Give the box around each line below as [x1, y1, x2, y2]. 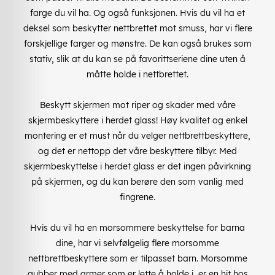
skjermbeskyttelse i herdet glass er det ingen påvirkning [24, 160, 251, 172]
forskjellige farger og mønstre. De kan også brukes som [23, 37, 252, 49]
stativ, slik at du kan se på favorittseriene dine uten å [29, 53, 246, 64]
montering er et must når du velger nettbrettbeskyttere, [25, 130, 250, 141]
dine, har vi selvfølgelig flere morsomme [56, 237, 219, 249]
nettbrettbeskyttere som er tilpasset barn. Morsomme [28, 252, 247, 264]
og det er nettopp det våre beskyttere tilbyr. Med [38, 145, 237, 157]
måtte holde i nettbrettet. [87, 68, 188, 80]
